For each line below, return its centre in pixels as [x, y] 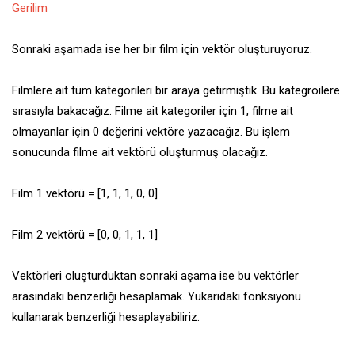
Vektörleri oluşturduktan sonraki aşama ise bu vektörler [155, 276]
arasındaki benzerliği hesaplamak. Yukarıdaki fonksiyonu [157, 297]
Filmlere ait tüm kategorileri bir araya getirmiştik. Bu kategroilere [176, 91]
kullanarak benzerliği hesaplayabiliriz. [107, 317]
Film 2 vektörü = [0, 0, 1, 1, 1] [85, 235]
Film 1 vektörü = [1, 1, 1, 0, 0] [85, 194]
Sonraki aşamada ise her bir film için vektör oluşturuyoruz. [162, 50]
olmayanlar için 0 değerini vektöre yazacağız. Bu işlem [151, 132]
